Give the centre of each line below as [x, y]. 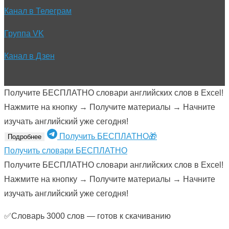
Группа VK [24, 34]
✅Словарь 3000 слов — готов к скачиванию [87, 216]
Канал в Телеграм [38, 11]
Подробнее [25, 137]
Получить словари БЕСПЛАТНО [66, 151]
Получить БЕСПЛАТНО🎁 [108, 136]
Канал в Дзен [29, 56]
